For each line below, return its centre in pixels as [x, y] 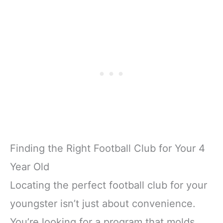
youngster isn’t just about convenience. [103, 203]
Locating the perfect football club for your [109, 185]
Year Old [30, 167]
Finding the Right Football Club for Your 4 [108, 148]
